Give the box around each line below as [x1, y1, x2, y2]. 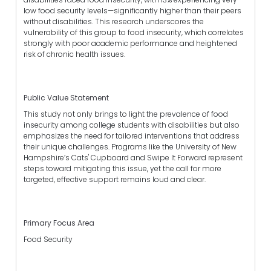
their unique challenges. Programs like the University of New [24, 141, 237, 152]
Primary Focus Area [24, 218, 94, 229]
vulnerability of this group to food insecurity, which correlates [24, 27, 244, 38]
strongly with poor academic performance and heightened [24, 38, 237, 48]
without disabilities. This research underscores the [24, 16, 204, 27]
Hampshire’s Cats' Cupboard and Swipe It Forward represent [24, 152, 243, 163]
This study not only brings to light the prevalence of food [24, 108, 228, 119]
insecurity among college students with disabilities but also [24, 119, 240, 130]
